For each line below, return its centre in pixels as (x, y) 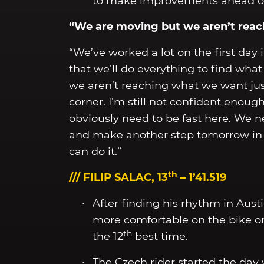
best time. (160, 237)
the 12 (108, 237)
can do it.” (95, 152)
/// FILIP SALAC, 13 (118, 178)
